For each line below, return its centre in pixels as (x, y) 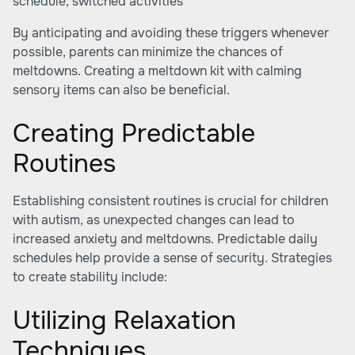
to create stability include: (90, 277)
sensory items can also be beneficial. (121, 90)
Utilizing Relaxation (124, 321)
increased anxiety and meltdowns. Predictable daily (165, 239)
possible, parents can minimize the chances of (148, 52)
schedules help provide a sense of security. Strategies (172, 258)
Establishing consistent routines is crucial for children (170, 201)
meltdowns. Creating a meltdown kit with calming (157, 71)
